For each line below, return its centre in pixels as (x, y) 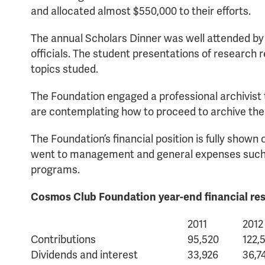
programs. (55, 169)
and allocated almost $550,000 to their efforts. (141, 11)
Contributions (63, 239)
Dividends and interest (84, 255)
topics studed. (64, 69)
